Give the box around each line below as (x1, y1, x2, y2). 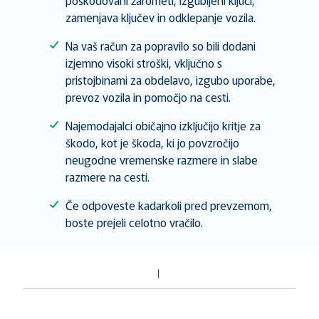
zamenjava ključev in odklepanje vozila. (66, 9, 256, 26)
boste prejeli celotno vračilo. (66, 214, 203, 231)
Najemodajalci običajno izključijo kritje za (66, 117, 261, 134)
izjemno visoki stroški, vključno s (66, 54, 222, 71)
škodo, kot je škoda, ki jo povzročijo (66, 134, 239, 151)
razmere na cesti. (66, 168, 150, 185)
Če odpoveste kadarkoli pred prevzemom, (66, 197, 272, 214)
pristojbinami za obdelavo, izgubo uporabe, (66, 71, 276, 88)
